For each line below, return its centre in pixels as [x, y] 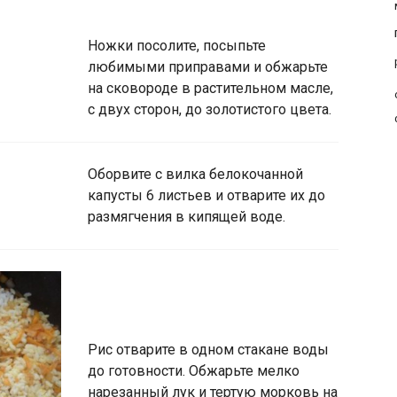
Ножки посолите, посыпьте [177, 46]
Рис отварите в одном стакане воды [208, 350]
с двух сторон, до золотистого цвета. [210, 110]
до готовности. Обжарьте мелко [194, 371]
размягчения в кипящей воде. [187, 217]
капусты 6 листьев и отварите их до [206, 196]
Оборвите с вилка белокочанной [195, 175]
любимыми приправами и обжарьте [208, 67]
